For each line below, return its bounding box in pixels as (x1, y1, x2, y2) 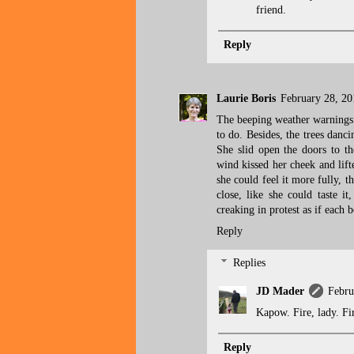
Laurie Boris (217, 92, 276, 105)
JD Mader (256, 284, 304, 297)
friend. (256, 3, 286, 16)
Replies (233, 257, 266, 269)
